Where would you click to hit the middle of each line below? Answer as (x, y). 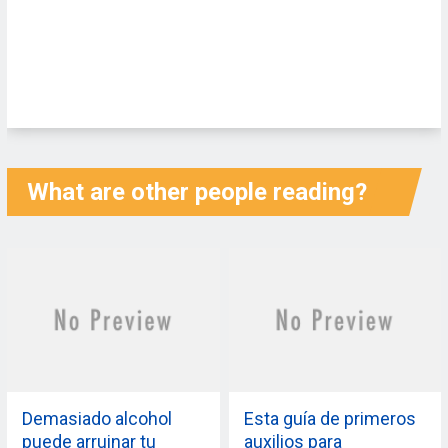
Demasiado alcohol (96, 418)
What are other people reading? (196, 192)
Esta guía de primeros (329, 418)
